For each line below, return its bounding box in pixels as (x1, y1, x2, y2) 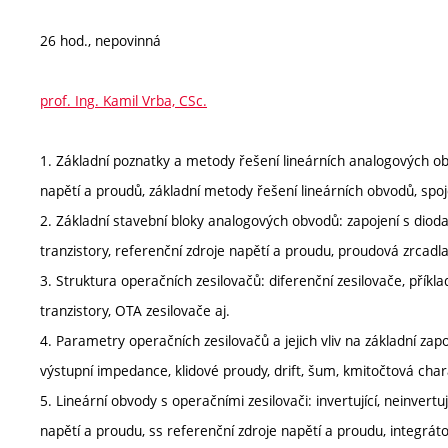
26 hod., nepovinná (40, 30, 161, 50)
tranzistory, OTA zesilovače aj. (40, 300, 230, 320)
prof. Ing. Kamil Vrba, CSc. (40, 90, 207, 110)
